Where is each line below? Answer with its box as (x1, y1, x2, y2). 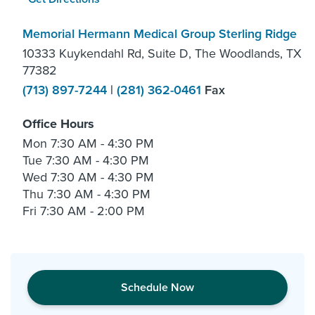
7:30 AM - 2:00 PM (40, 202, 145, 219)
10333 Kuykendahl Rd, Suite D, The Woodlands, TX (22, 45, 302, 61)
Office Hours (22, 115, 94, 131)
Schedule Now (121, 280, 194, 295)
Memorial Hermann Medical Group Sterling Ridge (22, 25, 297, 41)
